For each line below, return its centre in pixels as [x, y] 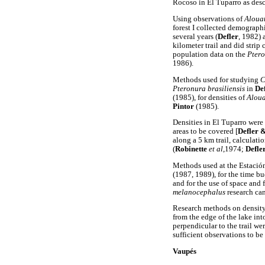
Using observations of [209, 19]
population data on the [210, 54]
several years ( [195, 36]
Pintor [184, 106]
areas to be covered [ [205, 132]
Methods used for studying [216, 80]
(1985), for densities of [210, 97]
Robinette [192, 149]
